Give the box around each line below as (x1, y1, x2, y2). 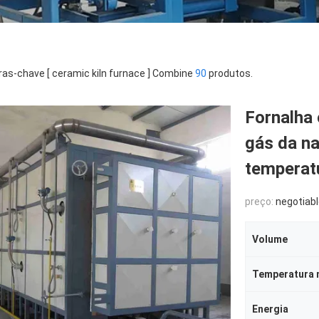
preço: (245, 196, 276, 207)
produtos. (206, 68, 253, 79)
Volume (252, 234, 288, 245)
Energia (252, 303, 288, 315)
